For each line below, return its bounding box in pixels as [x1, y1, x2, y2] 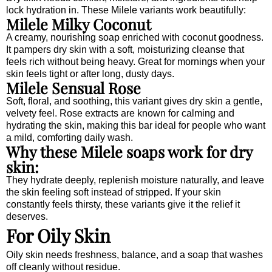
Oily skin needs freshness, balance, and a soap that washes [6, 249, 263, 260]
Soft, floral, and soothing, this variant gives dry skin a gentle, [6, 95, 262, 106]
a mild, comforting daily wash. [6, 132, 133, 143]
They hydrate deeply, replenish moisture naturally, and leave [6, 174, 264, 185]
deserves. [6, 211, 48, 222]
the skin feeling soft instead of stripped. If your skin [6, 186, 221, 197]
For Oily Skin [6, 223, 110, 248]
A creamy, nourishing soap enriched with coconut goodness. [6, 32, 263, 42]
